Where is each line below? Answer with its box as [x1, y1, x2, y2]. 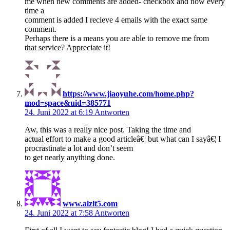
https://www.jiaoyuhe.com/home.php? [63, 89, 194, 98]
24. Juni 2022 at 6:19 [25, 107, 94, 117]
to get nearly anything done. [25, 152, 115, 162]
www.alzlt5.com [63, 199, 118, 208]
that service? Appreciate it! [25, 43, 110, 52]
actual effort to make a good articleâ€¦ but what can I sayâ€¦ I [25, 134, 221, 143]
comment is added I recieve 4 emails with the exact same [25, 15, 207, 24]
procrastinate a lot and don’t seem [25, 143, 133, 152]
